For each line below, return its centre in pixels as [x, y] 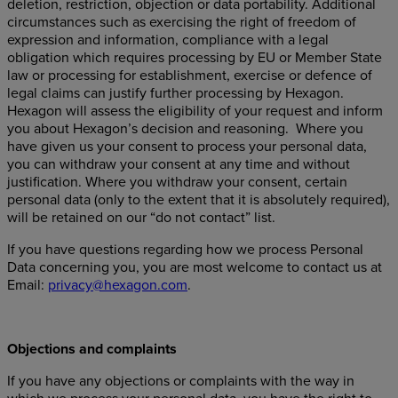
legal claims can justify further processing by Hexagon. [175, 93]
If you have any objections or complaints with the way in [181, 381]
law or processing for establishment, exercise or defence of [190, 76]
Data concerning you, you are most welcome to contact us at [195, 267]
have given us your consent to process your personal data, [187, 147]
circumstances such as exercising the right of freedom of [182, 22]
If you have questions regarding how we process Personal [185, 250]
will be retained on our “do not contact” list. [141, 218]
